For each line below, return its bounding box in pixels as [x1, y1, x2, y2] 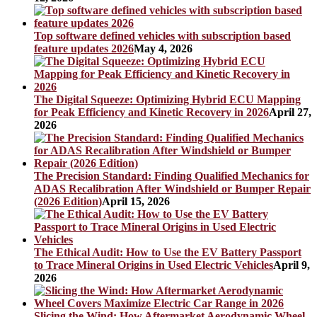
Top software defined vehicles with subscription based [34, 30, 291, 42]
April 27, [269, 106, 311, 119]
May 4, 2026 [134, 42, 192, 55]
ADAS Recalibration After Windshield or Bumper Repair [34, 183, 311, 195]
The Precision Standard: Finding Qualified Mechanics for [34, 170, 309, 183]
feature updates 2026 [34, 42, 134, 55]
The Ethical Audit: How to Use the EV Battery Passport [34, 246, 301, 259]
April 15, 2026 [102, 195, 170, 208]
